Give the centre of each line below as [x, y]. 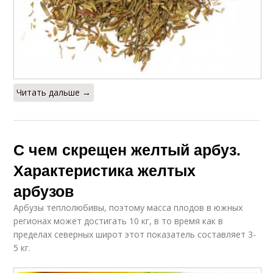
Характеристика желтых [105, 170]
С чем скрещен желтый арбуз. [127, 149]
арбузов [44, 190]
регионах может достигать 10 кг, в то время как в [119, 221]
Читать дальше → [54, 92]
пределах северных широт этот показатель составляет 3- [135, 234]
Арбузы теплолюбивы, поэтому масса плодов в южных [128, 207]
